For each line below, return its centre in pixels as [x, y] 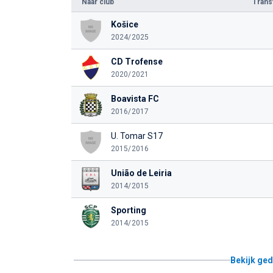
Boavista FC [135, 99]
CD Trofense [136, 62]
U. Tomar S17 [136, 136]
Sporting [128, 210]
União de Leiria [141, 173]
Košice [124, 24]
